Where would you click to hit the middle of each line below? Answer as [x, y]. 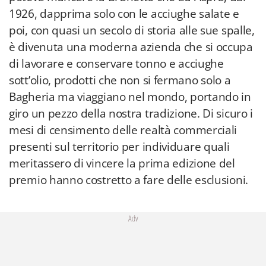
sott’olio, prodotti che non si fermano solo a [120, 80]
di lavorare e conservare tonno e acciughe [116, 64]
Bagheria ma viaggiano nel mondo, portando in [130, 97]
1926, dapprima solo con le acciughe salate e [124, 14]
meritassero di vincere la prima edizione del [122, 163]
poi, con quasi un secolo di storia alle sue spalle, [132, 30]
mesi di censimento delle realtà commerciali [123, 130]
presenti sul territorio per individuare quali [119, 147]
